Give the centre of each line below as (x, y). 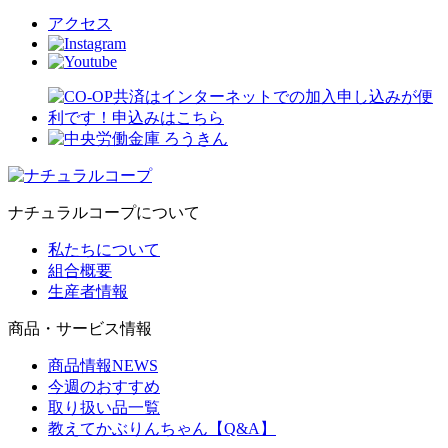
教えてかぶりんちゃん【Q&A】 (162, 428)
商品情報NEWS (103, 365)
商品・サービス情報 (80, 328)
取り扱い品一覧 (104, 407)
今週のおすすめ (104, 386)
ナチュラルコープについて (104, 212)
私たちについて (104, 249)
